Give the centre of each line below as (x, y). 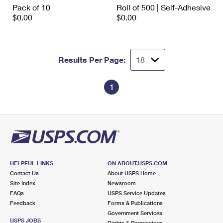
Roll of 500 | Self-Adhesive (164, 7)
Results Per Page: (92, 60)
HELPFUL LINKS (32, 163)
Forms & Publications (135, 203)
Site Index (23, 183)
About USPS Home (131, 173)
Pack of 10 (31, 7)
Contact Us (24, 173)
